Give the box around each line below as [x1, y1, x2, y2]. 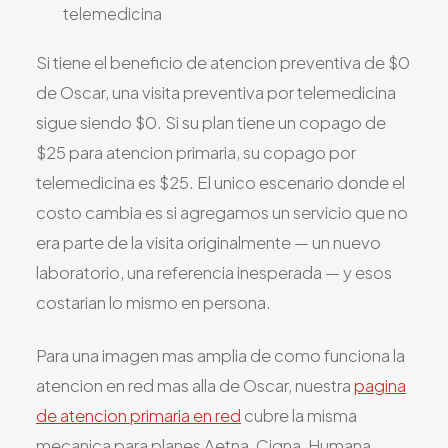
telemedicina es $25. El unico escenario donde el [36, 172, 405, 194]
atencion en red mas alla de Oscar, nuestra [36, 374, 354, 396]
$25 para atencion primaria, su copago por [36, 142, 356, 164]
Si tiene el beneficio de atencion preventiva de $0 [36, 52, 410, 74]
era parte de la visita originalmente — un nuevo [36, 232, 381, 254]
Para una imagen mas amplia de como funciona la [36, 344, 405, 366]
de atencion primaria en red [36, 404, 241, 426]
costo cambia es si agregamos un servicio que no [36, 202, 408, 224]
